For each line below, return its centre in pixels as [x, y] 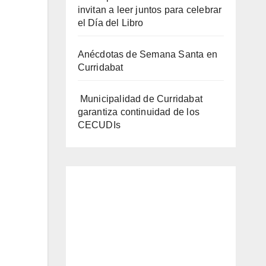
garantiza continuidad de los [139, 112]
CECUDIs [99, 125]
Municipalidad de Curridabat [140, 99]
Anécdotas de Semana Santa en [148, 55]
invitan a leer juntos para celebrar [150, 10]
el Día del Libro [110, 23]
